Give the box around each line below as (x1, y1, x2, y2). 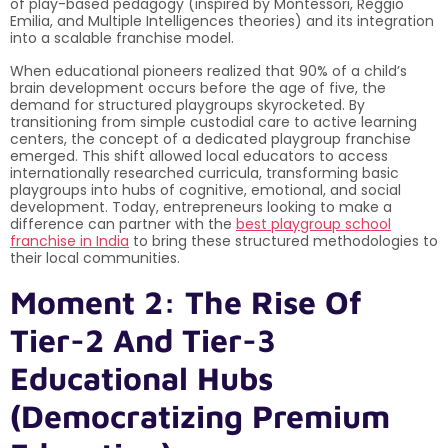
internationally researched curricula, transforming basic (10, 162, 399, 183)
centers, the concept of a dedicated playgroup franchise (10, 128, 411, 149)
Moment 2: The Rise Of (10, 282, 362, 321)
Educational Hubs (10, 358, 273, 397)
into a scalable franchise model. (10, 27, 234, 48)
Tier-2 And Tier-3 (10, 320, 276, 359)
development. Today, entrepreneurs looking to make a (10, 196, 392, 217)
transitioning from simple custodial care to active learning (10, 111, 417, 132)
